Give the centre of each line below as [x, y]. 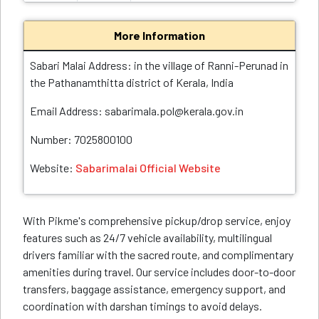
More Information [159, 35]
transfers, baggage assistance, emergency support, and [154, 289]
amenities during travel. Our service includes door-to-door [159, 272]
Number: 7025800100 [81, 139]
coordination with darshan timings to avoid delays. [142, 306]
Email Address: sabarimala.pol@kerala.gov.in [137, 111]
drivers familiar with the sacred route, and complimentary [158, 255]
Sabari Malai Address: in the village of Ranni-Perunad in [159, 65]
